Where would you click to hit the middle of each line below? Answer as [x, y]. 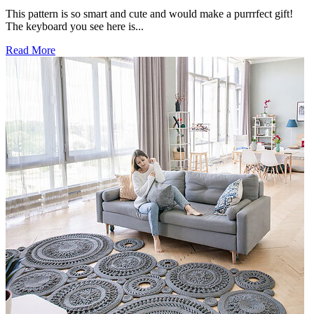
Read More [30, 50]
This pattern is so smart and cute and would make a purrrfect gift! [149, 14]
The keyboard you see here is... [75, 27]
